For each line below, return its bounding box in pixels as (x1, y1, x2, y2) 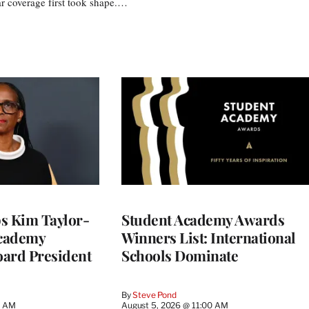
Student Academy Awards (121, 209, 284, 229)
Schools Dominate (121, 245, 238, 265)
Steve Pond (132, 289, 177, 300)
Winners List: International (121, 227, 296, 247)
